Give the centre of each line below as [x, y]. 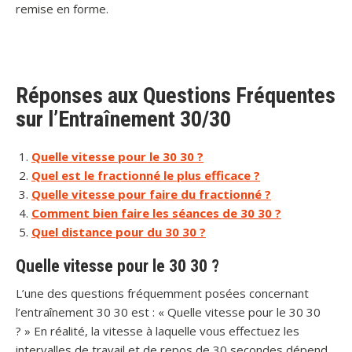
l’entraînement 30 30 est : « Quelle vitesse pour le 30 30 [168, 312]
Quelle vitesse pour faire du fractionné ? [151, 194]
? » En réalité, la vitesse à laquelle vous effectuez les [158, 331]
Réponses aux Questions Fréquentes [176, 95]
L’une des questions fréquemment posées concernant [162, 293]
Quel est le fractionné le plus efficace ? [146, 175]
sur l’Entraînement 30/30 [123, 119]
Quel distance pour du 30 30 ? [119, 232]
